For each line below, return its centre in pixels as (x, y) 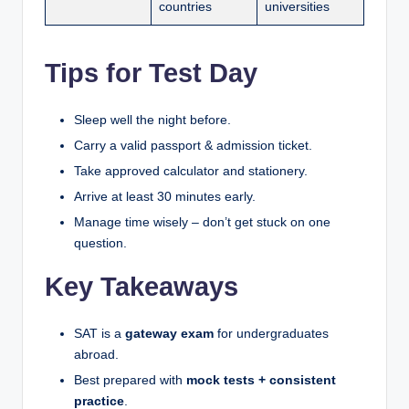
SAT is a (100, 334)
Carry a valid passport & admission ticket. (193, 145)
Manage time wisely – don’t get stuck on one (202, 223)
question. (100, 244)
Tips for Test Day (151, 73)
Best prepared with (130, 381)
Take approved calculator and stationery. (191, 172)
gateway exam (169, 334)
